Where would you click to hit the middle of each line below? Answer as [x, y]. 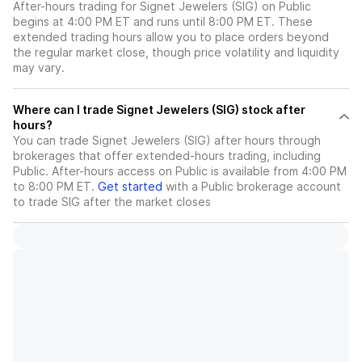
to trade [37, 202]
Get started [130, 187]
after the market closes [145, 202]
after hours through [266, 141]
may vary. [39, 68]
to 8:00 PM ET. [54, 187]
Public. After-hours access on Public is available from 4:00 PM [180, 171]
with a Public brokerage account [252, 187]
